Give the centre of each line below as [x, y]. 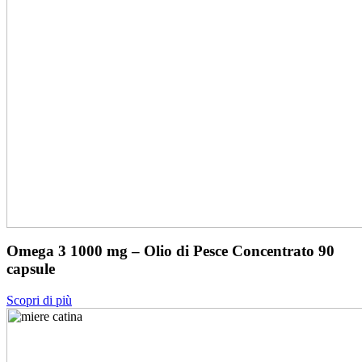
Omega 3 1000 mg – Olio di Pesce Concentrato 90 [170, 251]
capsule [31, 269]
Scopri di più [39, 301]
